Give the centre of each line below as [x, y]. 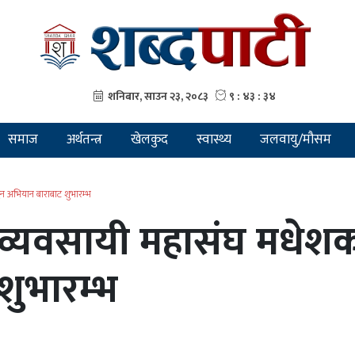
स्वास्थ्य [214, 140]
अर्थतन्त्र [84, 140]
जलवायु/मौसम [295, 140]
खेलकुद [149, 140]
